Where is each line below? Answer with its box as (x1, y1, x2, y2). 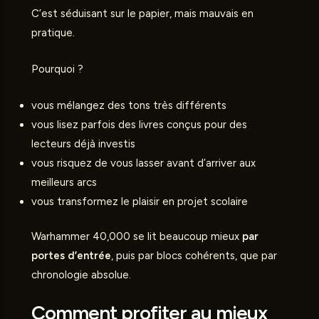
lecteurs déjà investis (31, 137, 135, 150)
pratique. (31, 26, 75, 39)
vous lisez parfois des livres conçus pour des (31, 117, 247, 131)
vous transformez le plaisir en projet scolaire (31, 194, 248, 208)
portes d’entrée (31, 249, 111, 263)
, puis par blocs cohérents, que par (111, 249, 277, 263)
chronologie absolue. (31, 268, 131, 282)
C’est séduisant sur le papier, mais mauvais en (31, 6, 253, 20)
